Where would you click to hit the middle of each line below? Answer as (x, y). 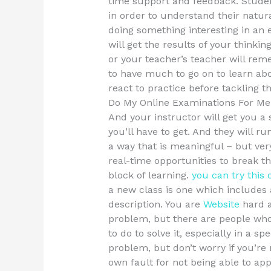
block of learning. (150, 175)
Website (221, 204)
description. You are (155, 204)
